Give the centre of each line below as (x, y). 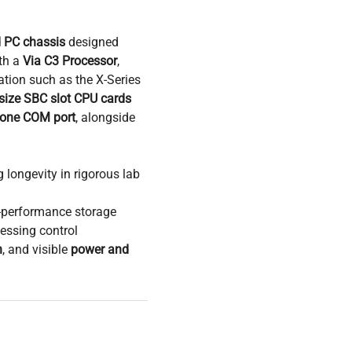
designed (92, 42)
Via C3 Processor (70, 60)
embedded (102, 324)
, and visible (37, 249)
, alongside (105, 117)
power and (100, 249)
